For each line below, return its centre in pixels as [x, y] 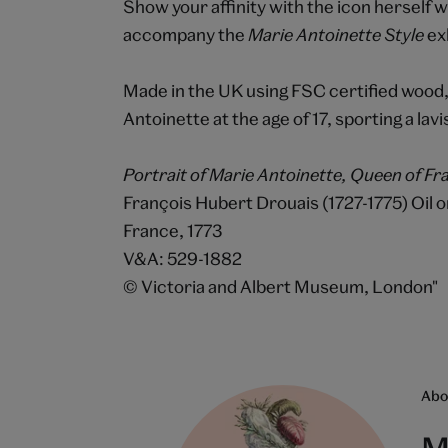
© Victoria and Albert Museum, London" [281, 287]
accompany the [186, 35]
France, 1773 [173, 231]
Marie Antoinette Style [336, 35]
